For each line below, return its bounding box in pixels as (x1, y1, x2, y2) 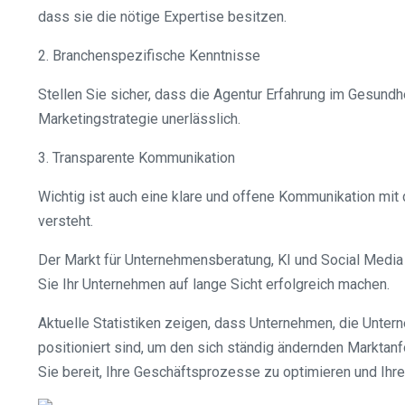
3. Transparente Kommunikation (38, 149, 235, 166)
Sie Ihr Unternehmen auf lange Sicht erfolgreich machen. (38, 276, 390, 293)
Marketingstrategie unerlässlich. (38, 110, 240, 127)
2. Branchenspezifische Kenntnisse (38, 47, 260, 64)
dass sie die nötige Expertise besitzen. (38, 8, 287, 25)
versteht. (38, 212, 93, 230)
